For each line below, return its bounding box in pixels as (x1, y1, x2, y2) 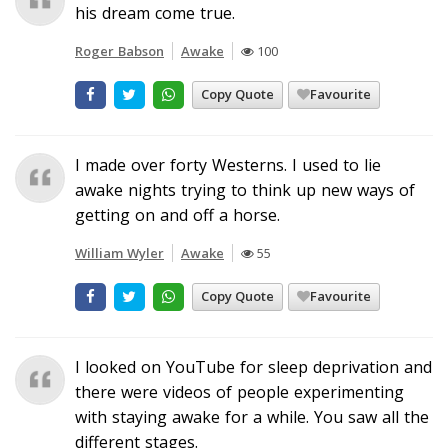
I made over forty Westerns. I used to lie (75, 153, 381, 176)
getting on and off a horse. (75, 203, 280, 226)
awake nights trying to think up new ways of (75, 178, 415, 201)
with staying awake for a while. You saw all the (75, 405, 429, 428)
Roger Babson (75, 41, 164, 60)
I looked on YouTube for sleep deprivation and (75, 355, 432, 378)
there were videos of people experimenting (75, 380, 404, 403)
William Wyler (75, 243, 164, 262)
